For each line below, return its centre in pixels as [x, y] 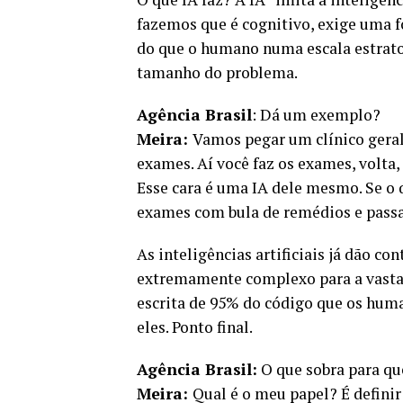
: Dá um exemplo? [316, 114]
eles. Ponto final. [196, 327]
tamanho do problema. [217, 72]
